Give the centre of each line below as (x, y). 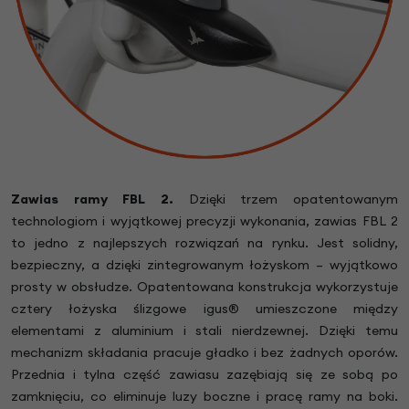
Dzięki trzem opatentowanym (294, 199)
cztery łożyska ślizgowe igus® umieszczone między (204, 309)
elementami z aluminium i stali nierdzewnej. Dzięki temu (204, 331)
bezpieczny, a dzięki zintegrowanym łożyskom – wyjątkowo (204, 265)
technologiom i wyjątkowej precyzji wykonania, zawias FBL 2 (204, 221)
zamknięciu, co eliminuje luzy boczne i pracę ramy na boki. (204, 397)
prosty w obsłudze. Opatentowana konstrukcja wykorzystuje (204, 287)
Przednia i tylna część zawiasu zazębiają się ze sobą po (204, 375)
